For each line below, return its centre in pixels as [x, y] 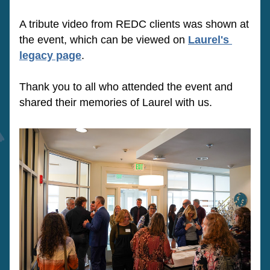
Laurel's [209, 40]
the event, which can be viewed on [104, 40]
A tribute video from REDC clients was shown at [134, 24]
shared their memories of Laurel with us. [116, 102]
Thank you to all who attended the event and [126, 87]
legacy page [50, 55]
